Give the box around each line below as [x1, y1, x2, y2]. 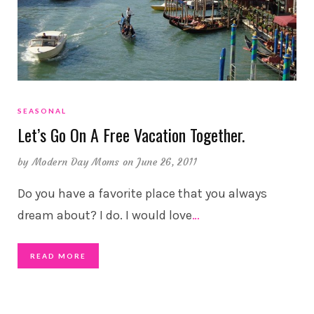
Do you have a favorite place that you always [18, 186, 267, 202]
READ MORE [30, 252, 86, 261]
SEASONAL [18, 107, 67, 116]
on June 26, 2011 [122, 156, 198, 169]
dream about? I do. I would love [18, 207, 192, 224]
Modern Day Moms [32, 156, 120, 169]
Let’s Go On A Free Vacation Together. [18, 122, 245, 148]
